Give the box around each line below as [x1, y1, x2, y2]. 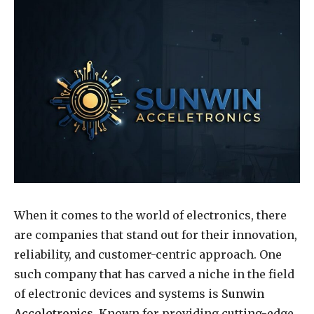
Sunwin [221, 286, 264, 301]
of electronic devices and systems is [14, 286, 221, 301]
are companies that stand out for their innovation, [14, 227, 297, 242]
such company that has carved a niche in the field [14, 266, 294, 281]
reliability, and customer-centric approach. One [14, 247, 282, 261]
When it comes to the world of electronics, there [14, 207, 287, 222]
